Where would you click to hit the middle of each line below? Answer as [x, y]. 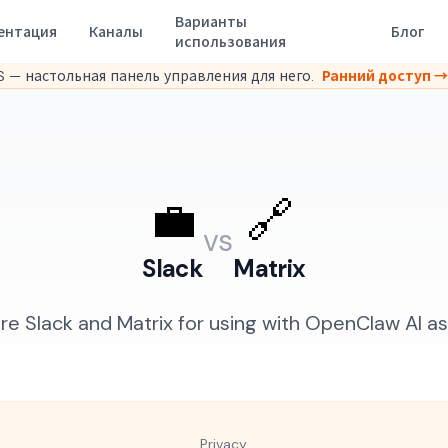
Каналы [116, 32]
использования [230, 42]
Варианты [211, 22]
